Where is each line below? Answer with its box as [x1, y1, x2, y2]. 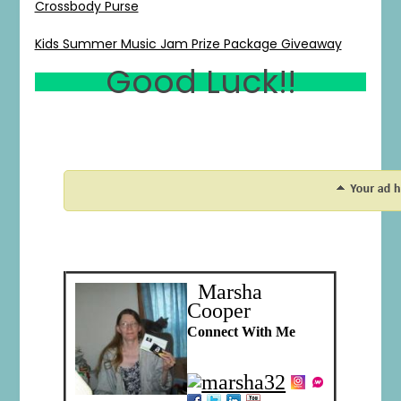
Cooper [187, 299, 252, 323]
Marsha [187, 280, 263, 304]
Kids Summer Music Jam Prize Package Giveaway [34, 34, 342, 53]
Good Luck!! [105, 58, 296, 105]
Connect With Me [187, 324, 296, 340]
